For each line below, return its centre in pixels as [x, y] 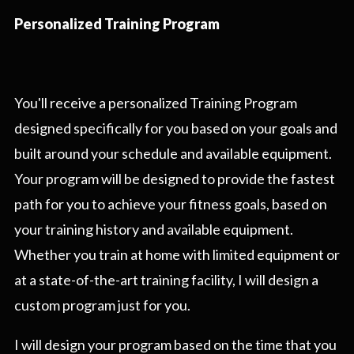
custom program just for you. [102, 305]
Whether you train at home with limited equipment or [177, 255]
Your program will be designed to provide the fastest [175, 179]
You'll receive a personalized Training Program [156, 103]
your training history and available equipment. [154, 230]
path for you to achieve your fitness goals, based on [171, 204]
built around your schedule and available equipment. [173, 154]
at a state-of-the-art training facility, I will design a [166, 280]
